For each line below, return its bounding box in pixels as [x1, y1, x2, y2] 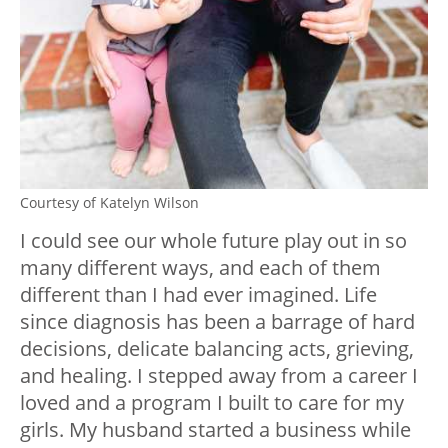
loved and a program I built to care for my [20, 388, 404, 416]
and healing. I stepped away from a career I [20, 361, 418, 389]
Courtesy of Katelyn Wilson [20, 192, 199, 212]
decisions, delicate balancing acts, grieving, [20, 334, 414, 362]
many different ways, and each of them [20, 253, 381, 281]
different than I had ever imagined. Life [20, 280, 377, 308]
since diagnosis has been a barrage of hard [20, 307, 415, 335]
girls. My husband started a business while [20, 415, 411, 443]
